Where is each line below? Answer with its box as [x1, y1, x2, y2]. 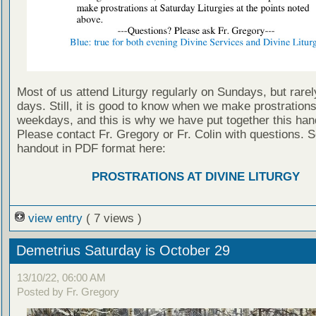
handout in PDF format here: [16, 142, 166, 156]
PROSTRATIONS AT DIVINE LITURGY [92, 170, 300, 184]
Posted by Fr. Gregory [16, 286, 119, 298]
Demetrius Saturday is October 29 [16, 243, 230, 259]
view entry [24, 211, 86, 225]
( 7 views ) [85, 211, 142, 225]
